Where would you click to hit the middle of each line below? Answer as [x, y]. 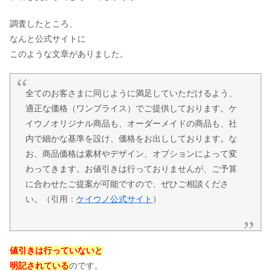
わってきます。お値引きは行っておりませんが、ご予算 [132, 168]
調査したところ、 [44, 23]
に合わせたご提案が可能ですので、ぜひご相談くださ [127, 184]
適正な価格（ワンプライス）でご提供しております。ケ [132, 108]
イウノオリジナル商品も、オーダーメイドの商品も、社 [132, 123]
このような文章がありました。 [69, 54]
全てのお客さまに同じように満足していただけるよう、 [132, 93]
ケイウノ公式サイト [115, 199]
